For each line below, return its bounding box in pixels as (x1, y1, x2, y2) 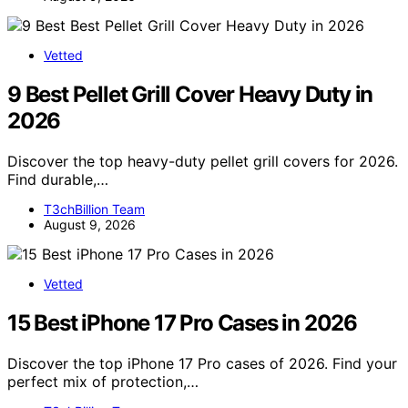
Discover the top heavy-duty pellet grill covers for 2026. (7, 151, 398, 170)
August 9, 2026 (44, 216, 136, 232)
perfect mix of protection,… (7, 372, 199, 391)
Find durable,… (7, 169, 108, 189)
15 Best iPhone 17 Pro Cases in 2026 (7, 309, 357, 336)
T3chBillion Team (44, 200, 145, 217)
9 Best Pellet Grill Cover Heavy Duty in (7, 81, 373, 107)
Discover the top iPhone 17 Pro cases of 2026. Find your (7, 353, 397, 372)
